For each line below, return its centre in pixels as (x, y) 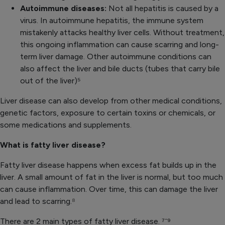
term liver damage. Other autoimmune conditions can (116, 57)
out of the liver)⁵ (50, 81)
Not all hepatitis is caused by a (163, 9)
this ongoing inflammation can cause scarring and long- (120, 45)
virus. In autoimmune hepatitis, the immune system (112, 21)
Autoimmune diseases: (64, 9)
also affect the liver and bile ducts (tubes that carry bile (120, 69)
